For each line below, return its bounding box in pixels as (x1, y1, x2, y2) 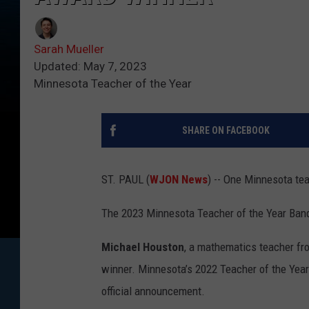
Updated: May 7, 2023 (34, 59, 147, 74)
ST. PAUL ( (101, 172, 150, 187)
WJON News (150, 172, 208, 187)
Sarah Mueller (34, 42, 104, 57)
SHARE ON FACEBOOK (181, 125, 270, 137)
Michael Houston (101, 240, 184, 255)
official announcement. (101, 284, 205, 299)
